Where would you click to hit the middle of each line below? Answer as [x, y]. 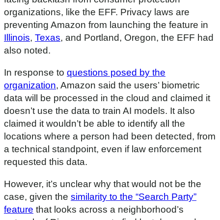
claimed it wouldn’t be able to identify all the [95, 124]
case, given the [37, 197]
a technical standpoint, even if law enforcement [103, 149]
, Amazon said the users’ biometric [128, 85]
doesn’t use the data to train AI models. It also [99, 111]
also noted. [27, 51]
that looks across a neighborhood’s [109, 210]
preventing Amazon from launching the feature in [106, 25]
